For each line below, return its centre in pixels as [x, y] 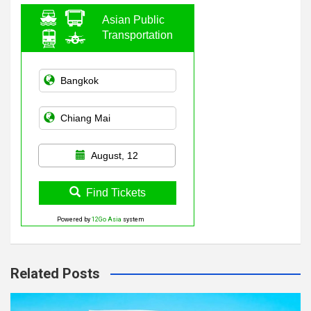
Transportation [137, 35]
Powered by [74, 219]
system [133, 219]
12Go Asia [106, 219]
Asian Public [133, 20]
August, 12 [115, 155]
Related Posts [55, 274]
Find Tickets [116, 193]
